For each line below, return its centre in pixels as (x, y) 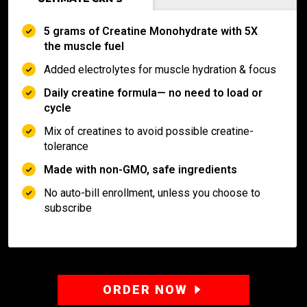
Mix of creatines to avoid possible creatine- (149, 131)
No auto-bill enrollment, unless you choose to (152, 193)
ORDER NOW (145, 289)
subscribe (68, 208)
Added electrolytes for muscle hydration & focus (160, 69)
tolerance (66, 146)
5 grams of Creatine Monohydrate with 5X (151, 31)
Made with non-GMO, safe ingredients (140, 169)
